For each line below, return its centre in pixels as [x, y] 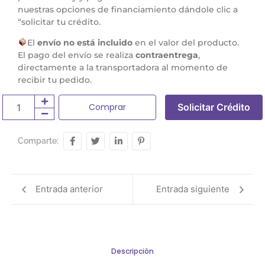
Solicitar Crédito [214, 107]
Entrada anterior [69, 189]
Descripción [132, 251]
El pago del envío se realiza [77, 55]
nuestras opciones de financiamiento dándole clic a [128, 9]
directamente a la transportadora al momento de [123, 68]
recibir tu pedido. [55, 80]
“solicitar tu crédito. [59, 22]
